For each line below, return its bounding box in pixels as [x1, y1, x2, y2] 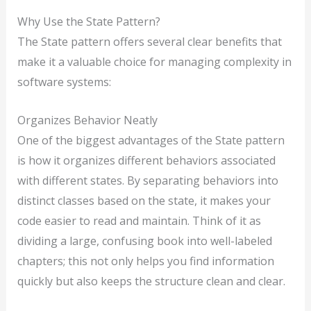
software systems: [17, 74, 111, 90]
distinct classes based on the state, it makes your [17, 192, 271, 208]
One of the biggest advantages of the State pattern [17, 132, 285, 148]
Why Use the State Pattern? [17, 13, 160, 29]
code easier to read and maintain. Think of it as [17, 212, 261, 228]
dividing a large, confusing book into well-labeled [17, 233, 272, 249]
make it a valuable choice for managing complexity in [17, 53, 292, 69]
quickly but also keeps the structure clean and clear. [17, 273, 285, 289]
